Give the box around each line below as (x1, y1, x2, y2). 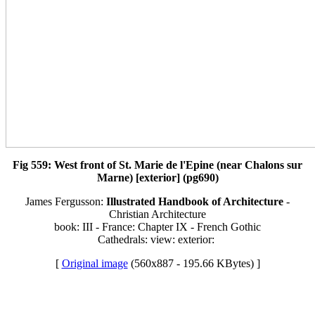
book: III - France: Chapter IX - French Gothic (54, 220, 261, 233)
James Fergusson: (25, 195, 106, 207)
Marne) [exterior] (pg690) (96, 171, 219, 184)
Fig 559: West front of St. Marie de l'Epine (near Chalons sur (13, 158, 302, 171)
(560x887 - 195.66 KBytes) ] (127, 257, 260, 269)
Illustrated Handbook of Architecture (106, 195, 283, 207)
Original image (61, 257, 128, 269)
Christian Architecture (109, 207, 206, 220)
